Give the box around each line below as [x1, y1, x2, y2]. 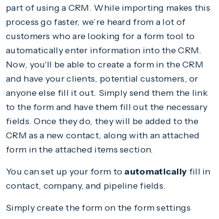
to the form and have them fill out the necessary [6, 102, 208, 113]
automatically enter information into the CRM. [6, 45, 202, 56]
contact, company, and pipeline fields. [6, 180, 166, 192]
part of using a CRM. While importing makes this [6, 2, 211, 14]
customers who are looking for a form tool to [6, 31, 195, 42]
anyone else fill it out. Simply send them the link [6, 88, 208, 99]
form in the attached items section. [6, 144, 153, 155]
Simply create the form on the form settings [6, 202, 191, 214]
